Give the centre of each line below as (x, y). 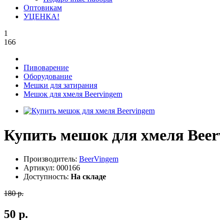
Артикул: (40, 167)
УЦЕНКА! (41, 17)
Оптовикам (43, 8)
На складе (88, 176)
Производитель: (51, 159)
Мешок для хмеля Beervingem (73, 94)
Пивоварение (46, 68)
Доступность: (47, 176)
